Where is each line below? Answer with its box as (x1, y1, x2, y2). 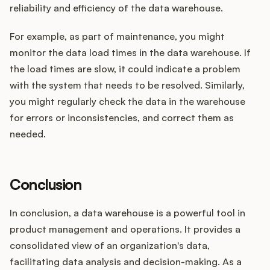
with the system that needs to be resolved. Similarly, (10, 79, 245, 92)
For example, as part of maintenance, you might (10, 30, 225, 43)
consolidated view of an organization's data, (10, 239, 210, 252)
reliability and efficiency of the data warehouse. (10, 2, 223, 14)
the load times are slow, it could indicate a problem (10, 63, 240, 75)
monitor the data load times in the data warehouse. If (10, 46, 251, 59)
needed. (10, 128, 46, 140)
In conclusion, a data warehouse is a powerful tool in (10, 207, 245, 219)
